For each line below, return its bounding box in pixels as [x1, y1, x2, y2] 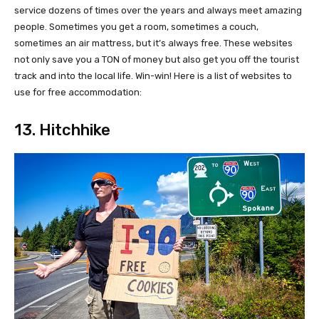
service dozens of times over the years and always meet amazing [14, 4, 302, 16]
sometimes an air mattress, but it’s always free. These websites [14, 37, 293, 48]
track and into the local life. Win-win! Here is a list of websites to [14, 70, 292, 81]
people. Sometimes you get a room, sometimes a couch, [14, 21, 258, 32]
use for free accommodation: [14, 86, 142, 98]
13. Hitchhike [14, 120, 110, 140]
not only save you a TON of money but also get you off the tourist [14, 53, 299, 65]
